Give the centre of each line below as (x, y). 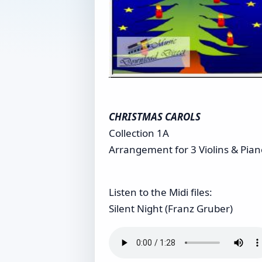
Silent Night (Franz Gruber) (171, 208)
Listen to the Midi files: (161, 192)
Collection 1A (139, 133)
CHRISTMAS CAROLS (155, 117)
